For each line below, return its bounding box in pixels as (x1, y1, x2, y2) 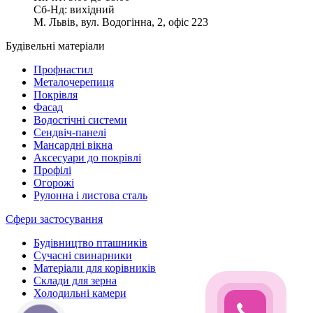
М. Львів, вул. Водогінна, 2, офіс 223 (34, 15, 208, 28)
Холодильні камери (34, 286, 126, 299)
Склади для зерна (34, 274, 117, 286)
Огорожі (34, 176, 74, 189)
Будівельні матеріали (6, 39, 105, 52)
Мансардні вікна (34, 138, 112, 151)
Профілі (34, 163, 71, 176)
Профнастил (34, 63, 93, 75)
